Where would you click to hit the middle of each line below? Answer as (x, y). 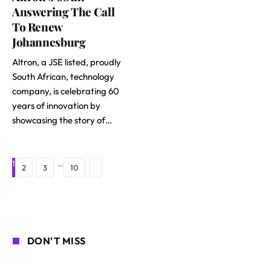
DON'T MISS (57, 241)
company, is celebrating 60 (66, 91)
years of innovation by (56, 106)
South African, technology (63, 77)
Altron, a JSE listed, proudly (67, 62)
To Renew (37, 27)
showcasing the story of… (62, 120)
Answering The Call (64, 12)
